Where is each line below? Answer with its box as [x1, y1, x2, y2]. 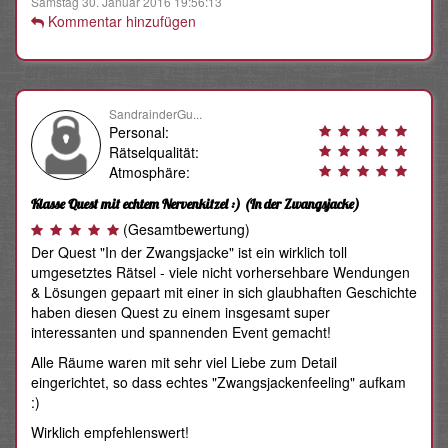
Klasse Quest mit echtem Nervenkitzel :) [31, 195, 241, 214]
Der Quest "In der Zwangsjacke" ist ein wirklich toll [31, 242, 347, 263]
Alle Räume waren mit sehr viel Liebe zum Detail [31, 352, 337, 373]
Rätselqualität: [109, 142, 200, 163]
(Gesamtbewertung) [123, 219, 250, 240]
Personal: [109, 122, 170, 143]
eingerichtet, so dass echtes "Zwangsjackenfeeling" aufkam [31, 372, 406, 393]
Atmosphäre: [109, 162, 191, 183]
